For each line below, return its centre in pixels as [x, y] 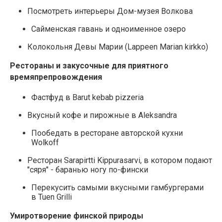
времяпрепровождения [56, 77]
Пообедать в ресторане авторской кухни [107, 133]
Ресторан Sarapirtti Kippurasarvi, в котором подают [120, 161]
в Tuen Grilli [52, 197]
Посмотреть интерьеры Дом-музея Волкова [110, 11]
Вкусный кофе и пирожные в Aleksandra [102, 115]
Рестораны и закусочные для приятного [89, 66]
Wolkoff [45, 143]
